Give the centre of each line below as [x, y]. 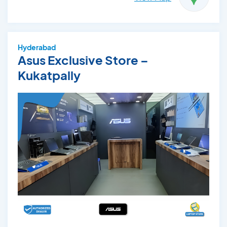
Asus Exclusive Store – [83, 60]
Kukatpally [49, 75]
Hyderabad [37, 47]
